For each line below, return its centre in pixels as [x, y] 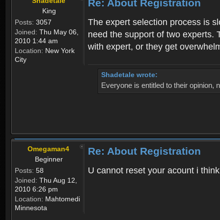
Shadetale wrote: [129, 74]
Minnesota [31, 207]
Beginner [49, 159]
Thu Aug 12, [57, 180]
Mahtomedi [62, 199]
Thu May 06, [58, 32]
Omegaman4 [48, 149]
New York [59, 50]
